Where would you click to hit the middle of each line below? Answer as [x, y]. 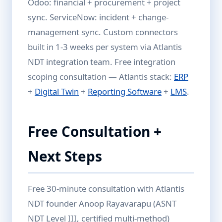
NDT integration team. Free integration [102, 62]
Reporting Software [125, 91]
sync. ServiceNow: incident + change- [98, 17]
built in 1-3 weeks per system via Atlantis [105, 47]
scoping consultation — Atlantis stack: [101, 77]
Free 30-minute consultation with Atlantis [106, 189]
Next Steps [65, 156]
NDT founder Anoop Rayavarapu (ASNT [102, 203]
